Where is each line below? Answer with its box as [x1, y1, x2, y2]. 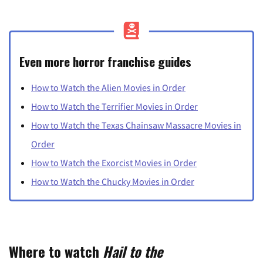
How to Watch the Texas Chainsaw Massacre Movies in [31, 119, 241, 131]
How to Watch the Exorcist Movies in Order [31, 157, 197, 169]
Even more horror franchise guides [19, 52, 191, 71]
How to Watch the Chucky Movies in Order [31, 176, 194, 188]
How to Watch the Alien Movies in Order [31, 82, 186, 94]
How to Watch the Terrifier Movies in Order [31, 100, 198, 113]
